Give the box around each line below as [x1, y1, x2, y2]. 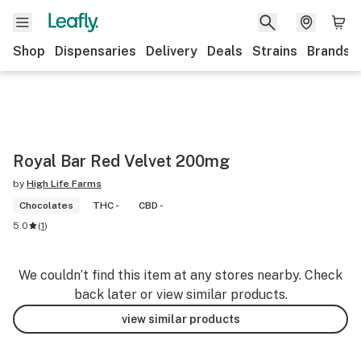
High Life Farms [27, 178, 102, 189]
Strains [252, 44, 297, 59]
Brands [307, 44, 351, 59]
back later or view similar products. [73, 287, 288, 302]
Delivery [146, 44, 197, 59]
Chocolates [19, 200, 73, 211]
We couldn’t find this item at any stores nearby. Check [19, 268, 342, 283]
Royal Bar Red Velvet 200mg [13, 151, 230, 171]
